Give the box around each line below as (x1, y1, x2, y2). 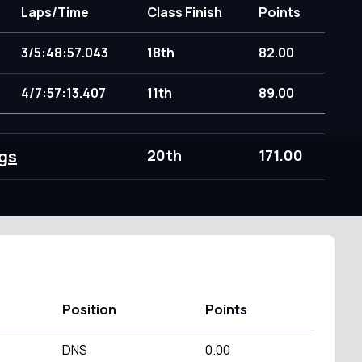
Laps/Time (20, 3, 89, 21)
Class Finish (146, 3, 222, 21)
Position (61, 300, 116, 318)
